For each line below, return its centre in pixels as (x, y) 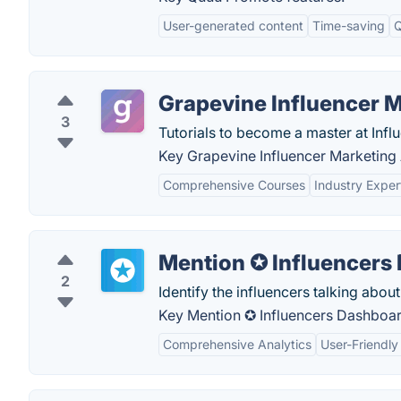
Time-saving (349, 26)
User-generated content (233, 26)
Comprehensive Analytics (237, 344)
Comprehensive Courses (234, 185)
